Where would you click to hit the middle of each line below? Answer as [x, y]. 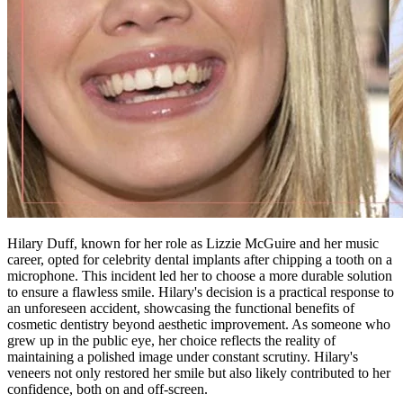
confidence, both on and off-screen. [107, 389]
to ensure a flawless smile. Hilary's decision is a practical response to [201, 291]
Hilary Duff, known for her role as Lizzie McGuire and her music [193, 243]
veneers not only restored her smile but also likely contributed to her [199, 372]
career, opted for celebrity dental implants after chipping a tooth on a [200, 259]
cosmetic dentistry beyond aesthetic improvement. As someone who [199, 324]
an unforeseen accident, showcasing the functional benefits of [181, 308]
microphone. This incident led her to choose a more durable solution [200, 275]
